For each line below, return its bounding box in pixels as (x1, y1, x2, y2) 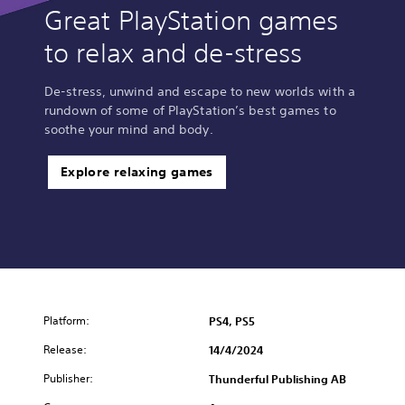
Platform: (43, 312, 89, 328)
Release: (43, 341, 87, 357)
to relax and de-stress (44, 36, 303, 69)
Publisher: (43, 370, 93, 386)
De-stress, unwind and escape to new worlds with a (44, 82, 355, 99)
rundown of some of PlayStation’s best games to (44, 101, 336, 118)
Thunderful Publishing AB (209, 371, 346, 386)
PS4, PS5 (209, 313, 255, 328)
